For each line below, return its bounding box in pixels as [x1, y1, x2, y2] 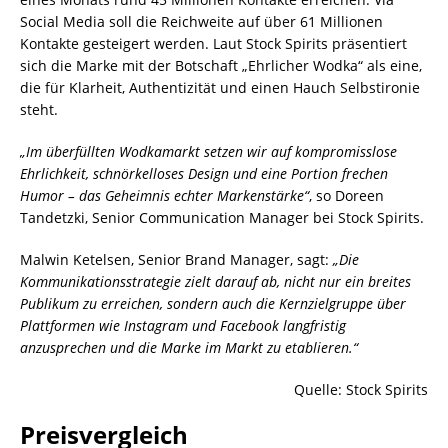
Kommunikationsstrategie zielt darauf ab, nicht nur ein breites [20, 272, 411, 292]
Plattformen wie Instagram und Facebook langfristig [20, 316, 346, 336]
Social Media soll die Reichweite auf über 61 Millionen [20, 12, 383, 32]
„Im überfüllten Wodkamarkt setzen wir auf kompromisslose [20, 142, 397, 162]
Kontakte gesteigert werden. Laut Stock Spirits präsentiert [20, 34, 407, 54]
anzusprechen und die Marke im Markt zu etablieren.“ [20, 338, 358, 358]
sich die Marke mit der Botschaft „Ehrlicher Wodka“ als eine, [20, 56, 422, 76]
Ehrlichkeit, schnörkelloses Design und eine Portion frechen [20, 164, 388, 184]
